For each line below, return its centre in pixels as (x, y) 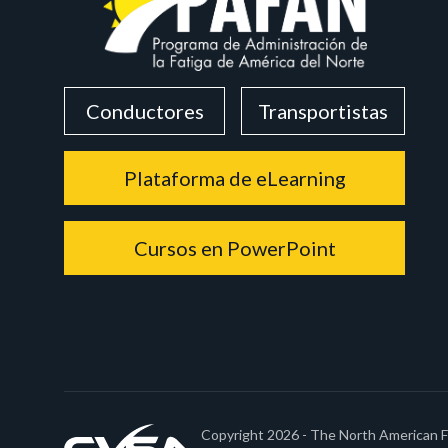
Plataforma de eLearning (234, 177)
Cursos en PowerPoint (234, 247)
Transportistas (323, 110)
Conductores (144, 110)
